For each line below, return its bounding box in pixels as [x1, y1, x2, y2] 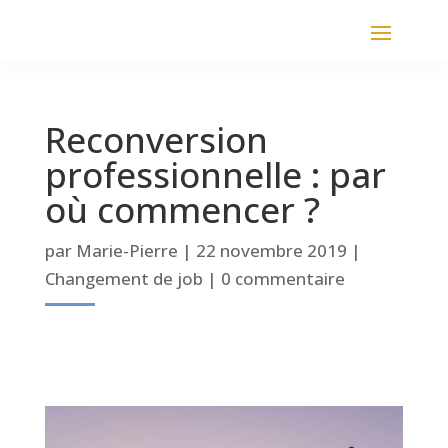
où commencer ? [44, 186, 320, 233]
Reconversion [44, 116, 268, 163]
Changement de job [44, 267, 203, 290]
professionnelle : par [44, 151, 386, 198]
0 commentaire [220, 267, 345, 290]
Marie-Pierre [75, 239, 178, 262]
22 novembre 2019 [195, 239, 347, 262]
